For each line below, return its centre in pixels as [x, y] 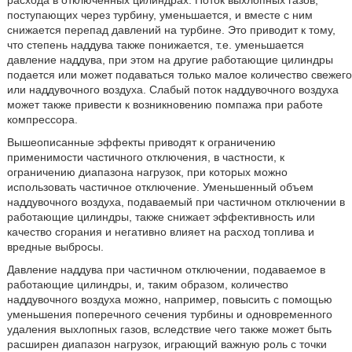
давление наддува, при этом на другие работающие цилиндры [170, 60]
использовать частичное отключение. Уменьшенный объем [160, 187]
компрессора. [42, 119]
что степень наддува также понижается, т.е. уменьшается [155, 45]
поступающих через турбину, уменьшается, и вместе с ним [159, 15]
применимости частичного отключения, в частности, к [145, 157]
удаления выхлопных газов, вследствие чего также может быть [169, 329]
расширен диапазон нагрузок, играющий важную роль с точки [167, 344]
